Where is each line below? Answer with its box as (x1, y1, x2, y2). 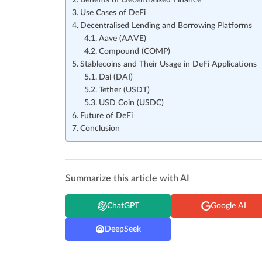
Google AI (210, 201, 246, 210)
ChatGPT (106, 201, 139, 210)
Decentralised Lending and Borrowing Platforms (80, 22, 252, 30)
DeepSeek (105, 225, 141, 233)
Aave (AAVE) (98, 35, 146, 43)
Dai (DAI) (98, 73, 133, 82)
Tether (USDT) (98, 86, 152, 95)
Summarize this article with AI (65, 174, 189, 184)
